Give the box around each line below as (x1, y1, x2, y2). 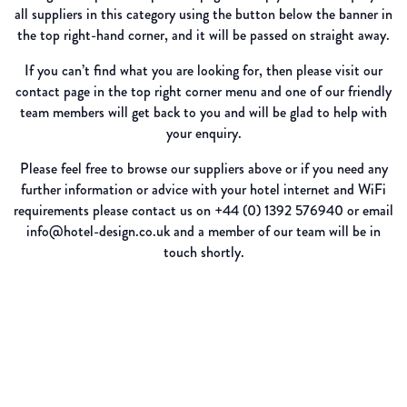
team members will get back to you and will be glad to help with (20, 102, 387, 124)
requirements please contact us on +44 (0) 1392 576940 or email (14, 200, 393, 222)
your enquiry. (165, 123, 242, 144)
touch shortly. (163, 242, 244, 263)
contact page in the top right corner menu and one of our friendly (15, 81, 392, 103)
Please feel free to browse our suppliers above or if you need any (19, 158, 388, 180)
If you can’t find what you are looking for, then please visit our (25, 60, 382, 82)
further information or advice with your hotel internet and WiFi (21, 179, 386, 201)
